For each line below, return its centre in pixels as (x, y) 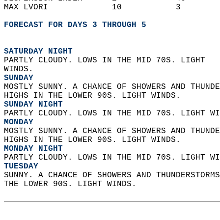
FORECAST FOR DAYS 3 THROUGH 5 (75, 25)
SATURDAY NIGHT (38, 52)
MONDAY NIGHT (33, 149)
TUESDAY (21, 166)
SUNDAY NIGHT (33, 105)
